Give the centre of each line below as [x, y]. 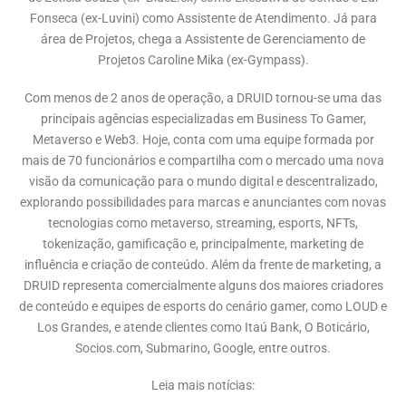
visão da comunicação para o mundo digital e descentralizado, [203, 181]
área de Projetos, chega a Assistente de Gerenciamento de [203, 39]
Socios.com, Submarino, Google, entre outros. [203, 348]
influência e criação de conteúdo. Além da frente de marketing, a [203, 265]
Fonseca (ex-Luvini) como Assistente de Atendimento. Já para [203, 18]
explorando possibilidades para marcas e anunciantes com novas [203, 202]
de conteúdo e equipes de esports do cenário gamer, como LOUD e [203, 306]
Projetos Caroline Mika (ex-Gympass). [203, 60]
